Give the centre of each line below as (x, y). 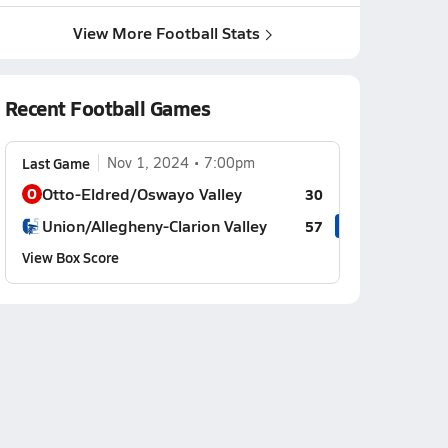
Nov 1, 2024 (147, 162)
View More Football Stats (166, 32)
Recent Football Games (107, 108)
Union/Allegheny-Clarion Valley (154, 225)
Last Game (55, 163)
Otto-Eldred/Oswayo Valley (141, 193)
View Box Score (70, 257)
